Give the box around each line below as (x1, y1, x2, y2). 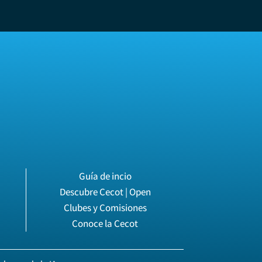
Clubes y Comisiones (63, 201, 147, 214)
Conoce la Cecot (72, 216, 139, 230)
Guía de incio (78, 169, 132, 182)
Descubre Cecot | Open (59, 185, 151, 198)
